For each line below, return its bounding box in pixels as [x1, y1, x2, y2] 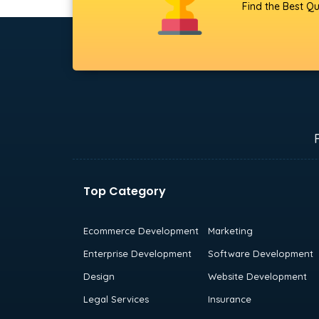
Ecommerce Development [83, 224, 199, 236]
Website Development [207, 270, 307, 282]
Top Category [83, 182, 166, 199]
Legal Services [83, 293, 149, 305]
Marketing [207, 224, 253, 236]
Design [83, 270, 115, 282]
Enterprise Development [83, 247, 192, 259]
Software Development [207, 247, 313, 259]
